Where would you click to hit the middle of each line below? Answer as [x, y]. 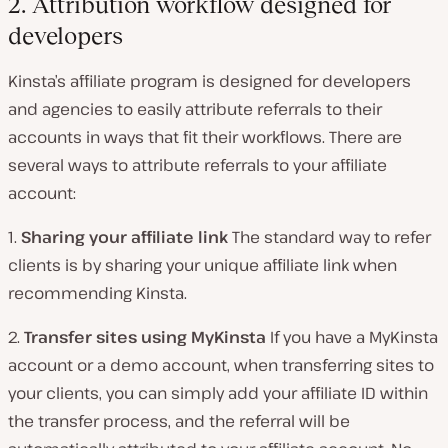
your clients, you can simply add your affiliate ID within [218, 393]
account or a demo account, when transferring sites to [221, 365]
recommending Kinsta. [97, 293]
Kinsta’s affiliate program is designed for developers [209, 81]
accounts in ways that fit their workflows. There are [205, 137]
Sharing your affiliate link [126, 237]
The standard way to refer [331, 237]
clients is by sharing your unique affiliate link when [202, 265]
